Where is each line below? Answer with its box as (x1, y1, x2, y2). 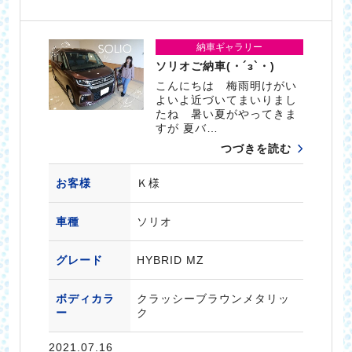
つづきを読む (221, 141, 292, 155)
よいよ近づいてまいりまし (156, 93, 298, 106)
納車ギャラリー (196, 41, 263, 53)
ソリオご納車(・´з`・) (156, 59, 276, 72)
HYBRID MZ (136, 253, 204, 266)
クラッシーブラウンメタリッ (136, 291, 290, 305)
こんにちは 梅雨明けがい (156, 79, 298, 92)
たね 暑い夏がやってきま (156, 107, 298, 120)
